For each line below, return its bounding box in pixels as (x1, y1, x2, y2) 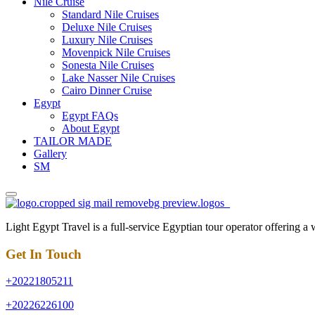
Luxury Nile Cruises (62, 34, 153, 46)
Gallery (34, 148, 67, 160)
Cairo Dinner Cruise (62, 84, 152, 96)
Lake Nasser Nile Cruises (62, 72, 175, 84)
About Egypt (62, 122, 120, 134)
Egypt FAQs (62, 110, 118, 122)
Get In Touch (6, 246, 82, 262)
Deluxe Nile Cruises (62, 21, 152, 33)
